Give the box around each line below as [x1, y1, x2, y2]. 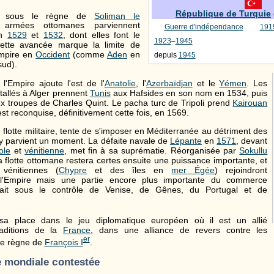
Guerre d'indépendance [164, 23, 243, 31]
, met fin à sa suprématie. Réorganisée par [64, 146, 240, 156]
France [63, 225, 91, 235]
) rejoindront [215, 165, 268, 176]
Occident [35, 50, 70, 60]
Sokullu [239, 146, 268, 156]
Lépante [169, 136, 202, 146]
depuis [154, 51, 179, 59]
